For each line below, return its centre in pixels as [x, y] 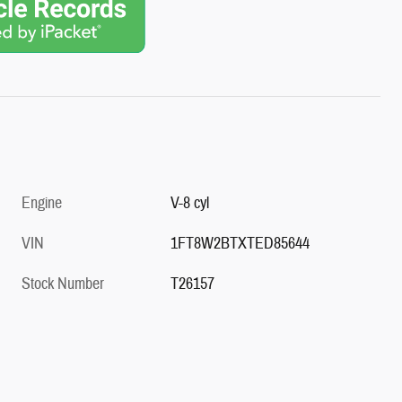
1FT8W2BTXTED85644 [240, 243]
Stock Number [63, 284]
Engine [42, 203]
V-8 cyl [190, 203]
